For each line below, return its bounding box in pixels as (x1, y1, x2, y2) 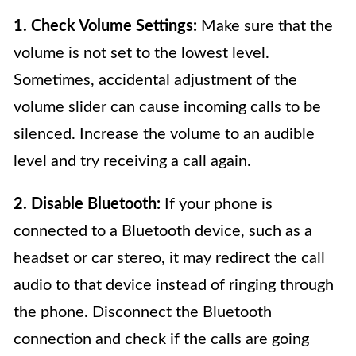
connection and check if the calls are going (14, 331, 309, 347)
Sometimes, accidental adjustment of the (14, 72, 297, 88)
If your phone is (161, 195, 273, 212)
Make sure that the (197, 17, 333, 34)
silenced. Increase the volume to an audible (14, 126, 315, 142)
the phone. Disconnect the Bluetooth (14, 304, 272, 320)
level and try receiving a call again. (14, 153, 251, 169)
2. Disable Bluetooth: (14, 195, 161, 212)
